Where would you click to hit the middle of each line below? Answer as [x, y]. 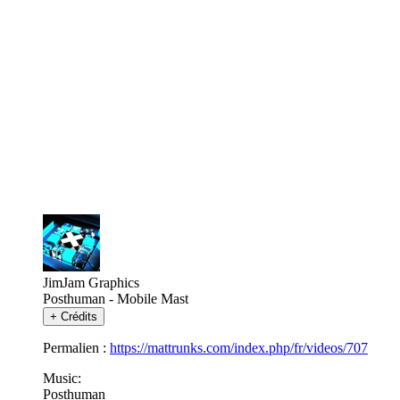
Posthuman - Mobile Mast [116, 298]
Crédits [79, 316]
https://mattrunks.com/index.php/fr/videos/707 [239, 347]
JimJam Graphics [91, 282]
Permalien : [76, 347]
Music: [62, 378]
